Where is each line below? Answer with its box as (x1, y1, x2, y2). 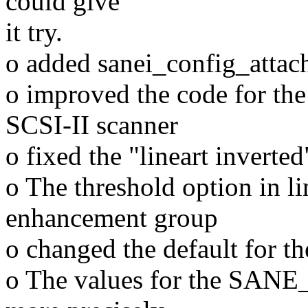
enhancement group (5, 203, 218, 233)
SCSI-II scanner (5, 110, 178, 140)
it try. (5, 17, 63, 47)
